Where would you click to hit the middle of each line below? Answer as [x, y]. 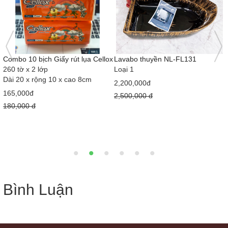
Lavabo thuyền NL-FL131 [155, 59]
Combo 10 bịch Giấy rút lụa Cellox [58, 59]
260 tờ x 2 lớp [25, 69]
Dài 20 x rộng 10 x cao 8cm [47, 79]
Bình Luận [38, 189]
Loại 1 [124, 69]
